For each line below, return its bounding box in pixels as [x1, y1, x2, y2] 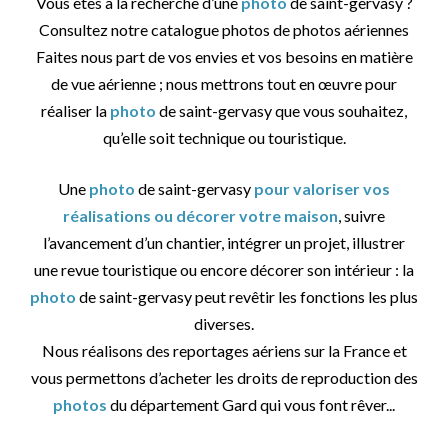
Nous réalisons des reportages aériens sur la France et [41, 341, 407, 361]
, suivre [338, 206, 385, 226]
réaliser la [41, 101, 110, 121]
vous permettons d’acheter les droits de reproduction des [30, 368, 418, 388]
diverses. [194, 314, 254, 334]
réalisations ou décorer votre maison [63, 206, 338, 226]
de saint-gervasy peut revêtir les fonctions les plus [76, 287, 418, 307]
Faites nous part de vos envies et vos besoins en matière [35, 47, 413, 67]
